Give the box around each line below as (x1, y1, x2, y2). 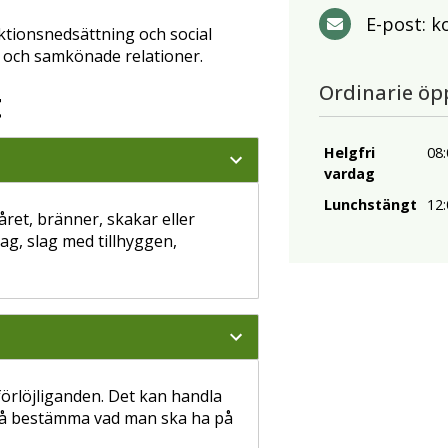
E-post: (366, 12, 431, 37)
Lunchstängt (324, 195, 417, 215)
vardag (324, 164, 375, 184)
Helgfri (324, 143, 375, 163)
